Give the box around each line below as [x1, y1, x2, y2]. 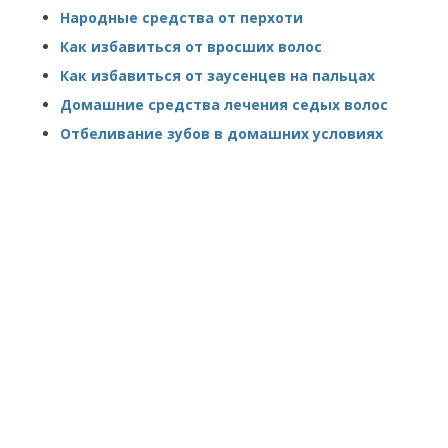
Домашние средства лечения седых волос [60, 95, 388, 114]
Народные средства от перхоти [60, 8, 303, 27]
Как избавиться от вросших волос [60, 37, 322, 56]
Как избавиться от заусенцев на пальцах [60, 66, 375, 85]
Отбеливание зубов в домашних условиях [60, 124, 383, 143]
